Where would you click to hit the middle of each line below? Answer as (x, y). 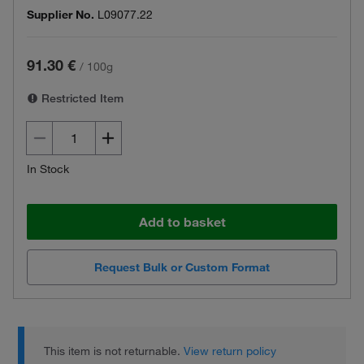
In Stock (48, 169)
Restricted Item (81, 98)
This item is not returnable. (114, 351)
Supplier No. (61, 15)
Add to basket (182, 222)
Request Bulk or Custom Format (182, 268)
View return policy (230, 351)
